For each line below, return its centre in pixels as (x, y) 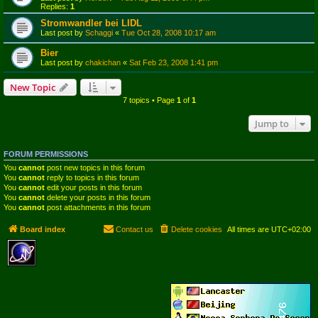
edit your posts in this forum (93, 187)
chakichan (103, 62)
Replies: (55, 6)
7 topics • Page (149, 100)
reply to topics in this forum (92, 177)
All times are (249, 229)
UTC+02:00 (291, 229)
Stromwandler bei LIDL (91, 23)
